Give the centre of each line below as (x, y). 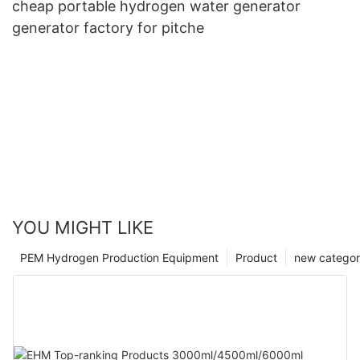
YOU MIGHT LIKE (83, 228)
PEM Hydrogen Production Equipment (119, 258)
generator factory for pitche (108, 28)
